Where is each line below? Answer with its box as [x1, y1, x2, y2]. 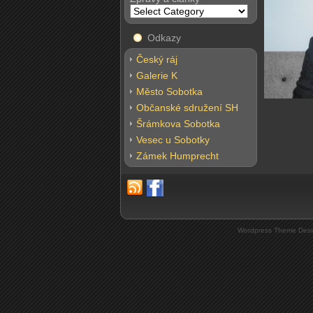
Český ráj [136, 54, 177, 65]
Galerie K [136, 70, 177, 81]
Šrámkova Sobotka [136, 118, 220, 129]
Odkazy [147, 32, 181, 43]
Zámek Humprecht [136, 150, 219, 161]
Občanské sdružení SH [136, 102, 238, 113]
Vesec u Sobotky [136, 134, 210, 145]
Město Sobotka [136, 86, 203, 97]
